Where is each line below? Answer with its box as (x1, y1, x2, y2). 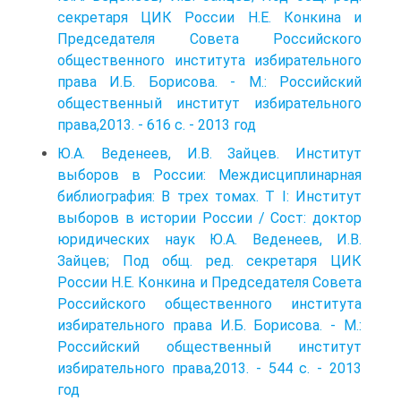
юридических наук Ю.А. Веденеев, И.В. (57, 230, 362, 248)
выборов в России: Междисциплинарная (57, 166, 362, 183)
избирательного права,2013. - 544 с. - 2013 (57, 359, 362, 377)
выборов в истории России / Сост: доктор (57, 209, 362, 226)
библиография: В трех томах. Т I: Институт (57, 187, 362, 205)
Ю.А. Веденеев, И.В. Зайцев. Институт (57, 144, 362, 162)
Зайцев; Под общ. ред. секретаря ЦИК (57, 252, 362, 269)
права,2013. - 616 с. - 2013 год (57, 115, 256, 133)
